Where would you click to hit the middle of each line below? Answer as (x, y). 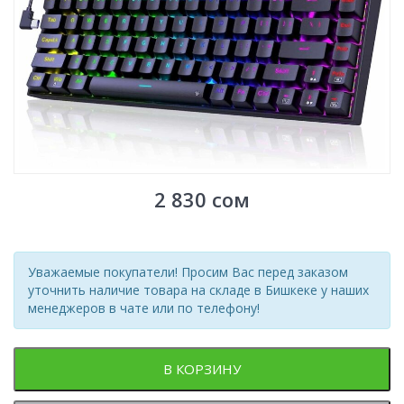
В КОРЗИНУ (202, 368)
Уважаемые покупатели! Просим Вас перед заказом (188, 271)
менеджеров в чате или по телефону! (144, 308)
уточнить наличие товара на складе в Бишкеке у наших (198, 289)
